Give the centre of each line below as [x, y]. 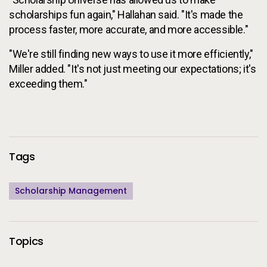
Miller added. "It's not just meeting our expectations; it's [133, 69]
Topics [26, 241]
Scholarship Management [71, 190]
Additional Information [59, 141]
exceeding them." [48, 83]
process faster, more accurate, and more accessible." [129, 29]
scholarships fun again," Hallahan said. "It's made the [126, 14]
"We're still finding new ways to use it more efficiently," [131, 54]
